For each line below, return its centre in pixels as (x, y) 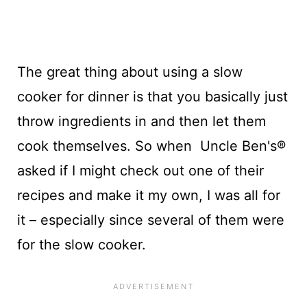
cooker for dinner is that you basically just (152, 96)
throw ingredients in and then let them (141, 121)
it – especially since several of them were (150, 220)
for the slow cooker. (81, 244)
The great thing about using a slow (130, 72)
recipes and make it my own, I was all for (148, 195)
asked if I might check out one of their (140, 170)
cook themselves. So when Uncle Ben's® (151, 146)
